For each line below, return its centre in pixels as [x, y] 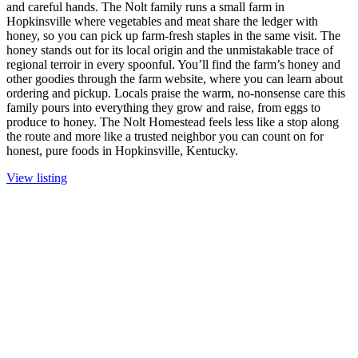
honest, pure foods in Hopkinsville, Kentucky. [122, 151]
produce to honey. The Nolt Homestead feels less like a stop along [173, 122]
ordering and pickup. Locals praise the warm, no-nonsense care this [176, 93]
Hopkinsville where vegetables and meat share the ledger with [162, 22]
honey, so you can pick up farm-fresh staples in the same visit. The [173, 36]
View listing [37, 178]
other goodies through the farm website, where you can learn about [175, 79]
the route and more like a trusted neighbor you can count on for [165, 137]
